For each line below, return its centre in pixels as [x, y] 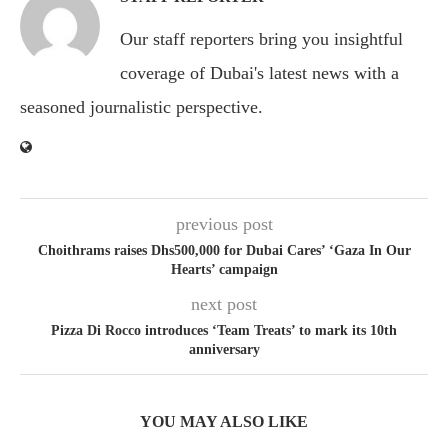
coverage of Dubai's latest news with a [259, 73]
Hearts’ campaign [224, 270]
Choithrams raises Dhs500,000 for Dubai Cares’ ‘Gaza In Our [224, 251]
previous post [224, 224]
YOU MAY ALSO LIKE [224, 422]
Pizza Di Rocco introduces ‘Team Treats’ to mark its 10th [224, 331]
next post [224, 304]
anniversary [224, 350]
